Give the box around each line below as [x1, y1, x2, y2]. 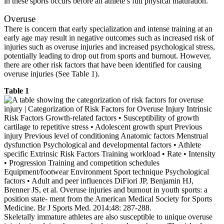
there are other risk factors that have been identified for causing [4, 60, 201, 69]
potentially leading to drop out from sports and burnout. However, [4, 51, 211, 60]
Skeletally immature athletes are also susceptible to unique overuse [4, 212, 212, 221]
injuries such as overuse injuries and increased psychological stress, [4, 42, 215, 51]
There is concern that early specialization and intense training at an [4, 24, 212, 33]
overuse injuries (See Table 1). [4, 69, 99, 78]
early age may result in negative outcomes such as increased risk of [4, 33, 214, 42]
